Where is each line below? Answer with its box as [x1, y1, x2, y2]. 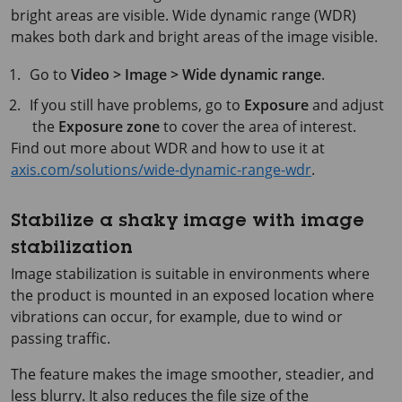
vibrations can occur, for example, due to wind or [11, 307, 343, 327]
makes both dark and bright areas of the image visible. [11, 27, 378, 47]
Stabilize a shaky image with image [11, 214, 364, 232]
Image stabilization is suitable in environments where [11, 264, 370, 284]
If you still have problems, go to [30, 95, 245, 115]
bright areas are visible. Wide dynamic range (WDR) [11, 5, 356, 25]
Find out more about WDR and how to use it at [11, 138, 325, 158]
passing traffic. [11, 328, 110, 348]
